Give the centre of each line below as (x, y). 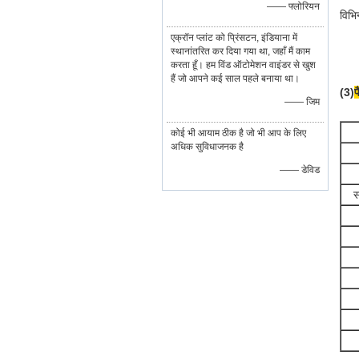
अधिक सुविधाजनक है (207, 147)
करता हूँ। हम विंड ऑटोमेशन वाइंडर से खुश (243, 65)
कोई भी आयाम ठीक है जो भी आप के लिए (238, 133)
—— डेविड (300, 170)
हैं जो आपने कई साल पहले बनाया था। (235, 79)
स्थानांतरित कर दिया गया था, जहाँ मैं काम (240, 51)
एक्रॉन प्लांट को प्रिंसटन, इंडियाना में (234, 38)
